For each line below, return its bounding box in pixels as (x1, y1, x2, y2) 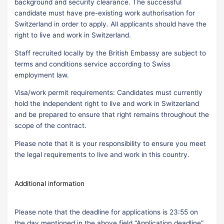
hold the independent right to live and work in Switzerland (14, 99, 199, 108)
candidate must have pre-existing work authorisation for (14, 8, 195, 17)
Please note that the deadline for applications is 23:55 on (14, 208, 198, 216)
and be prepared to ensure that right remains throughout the (14, 110, 209, 119)
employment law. (14, 70, 69, 79)
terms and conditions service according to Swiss (14, 59, 171, 68)
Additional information (14, 179, 85, 187)
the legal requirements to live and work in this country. (14, 150, 190, 158)
